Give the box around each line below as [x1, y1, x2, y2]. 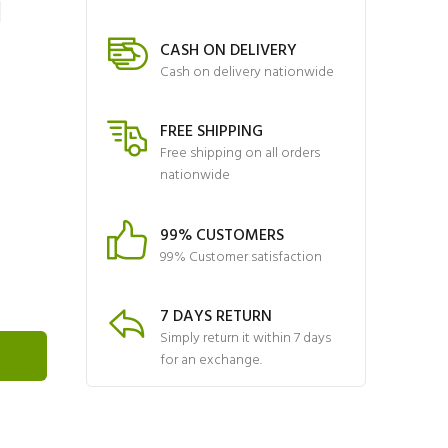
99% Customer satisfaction [160, 245, 322, 269]
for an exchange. [160, 349, 262, 372]
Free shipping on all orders [160, 142, 320, 165]
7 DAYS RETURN [160, 304, 272, 330]
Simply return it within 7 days [160, 327, 331, 350]
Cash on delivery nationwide [160, 60, 334, 84]
